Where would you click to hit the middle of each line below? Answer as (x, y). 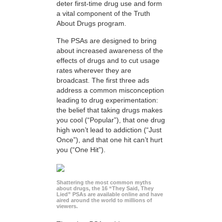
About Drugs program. (91, 24)
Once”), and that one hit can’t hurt (110, 139)
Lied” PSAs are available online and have (110, 194)
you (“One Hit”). (81, 149)
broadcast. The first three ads (103, 80)
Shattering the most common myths (104, 183)
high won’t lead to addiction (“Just (109, 130)
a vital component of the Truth (103, 14)
